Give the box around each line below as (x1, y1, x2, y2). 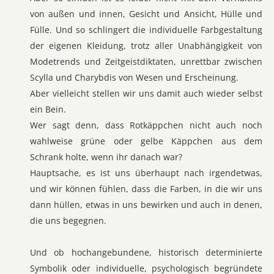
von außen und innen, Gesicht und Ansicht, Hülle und (30, 8, 262, 20)
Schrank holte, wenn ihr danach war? (30, 151, 182, 163)
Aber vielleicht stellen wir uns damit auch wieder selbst (30, 87, 262, 99)
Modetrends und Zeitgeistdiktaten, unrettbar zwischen (30, 56, 262, 67)
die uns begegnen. (30, 215, 106, 226)
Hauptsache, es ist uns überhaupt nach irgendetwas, (30, 167, 262, 179)
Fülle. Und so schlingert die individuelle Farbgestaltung (30, 24, 262, 35)
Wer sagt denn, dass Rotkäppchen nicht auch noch (30, 119, 262, 131)
